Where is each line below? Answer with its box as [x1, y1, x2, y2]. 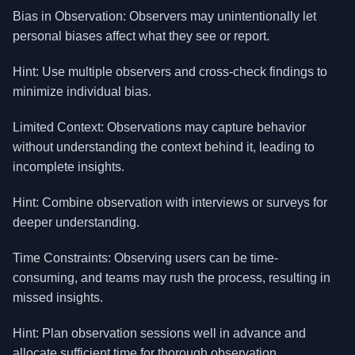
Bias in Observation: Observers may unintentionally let [13, 10, 316, 23]
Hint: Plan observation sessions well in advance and [13, 326, 306, 340]
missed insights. [13, 291, 103, 304]
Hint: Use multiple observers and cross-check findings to [13, 65, 327, 78]
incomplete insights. [13, 160, 124, 174]
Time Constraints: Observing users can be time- [13, 251, 278, 265]
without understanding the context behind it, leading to [13, 140, 315, 154]
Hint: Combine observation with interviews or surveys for [13, 196, 327, 209]
